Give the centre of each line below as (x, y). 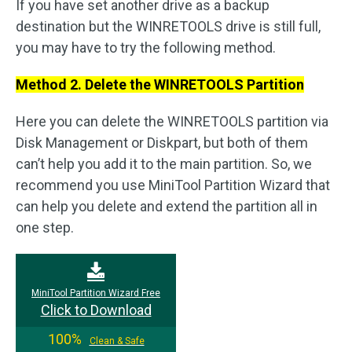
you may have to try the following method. (146, 47)
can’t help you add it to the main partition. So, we (164, 163)
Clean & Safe (117, 341)
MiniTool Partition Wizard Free (96, 293)
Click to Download (96, 310)
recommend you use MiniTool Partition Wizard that (173, 185)
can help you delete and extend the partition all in (167, 206)
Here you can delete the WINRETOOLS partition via (172, 121)
